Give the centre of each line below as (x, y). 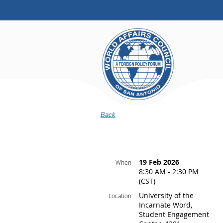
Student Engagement (174, 214)
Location (120, 196)
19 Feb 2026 (159, 162)
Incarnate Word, (166, 205)
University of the (166, 195)
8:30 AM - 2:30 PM (169, 171)
